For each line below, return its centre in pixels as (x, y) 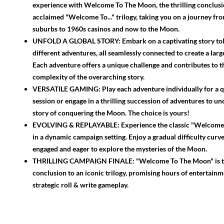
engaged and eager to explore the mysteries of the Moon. (120, 148)
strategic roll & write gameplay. (80, 184)
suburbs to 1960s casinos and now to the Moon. (106, 28)
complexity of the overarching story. (88, 76)
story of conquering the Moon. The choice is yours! (111, 112)
